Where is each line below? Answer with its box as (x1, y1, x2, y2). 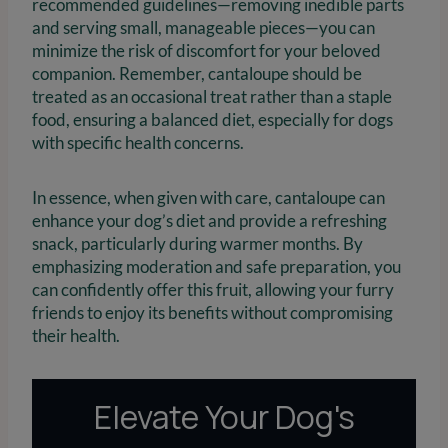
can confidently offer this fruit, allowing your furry (32, 278, 394, 300)
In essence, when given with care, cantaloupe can (32, 186, 385, 208)
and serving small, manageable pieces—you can (32, 16, 375, 38)
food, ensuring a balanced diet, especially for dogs (32, 108, 393, 130)
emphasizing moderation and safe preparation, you (32, 255, 401, 277)
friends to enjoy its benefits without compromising (32, 301, 393, 323)
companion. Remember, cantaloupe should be (32, 62, 362, 84)
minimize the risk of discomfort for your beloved (32, 39, 381, 61)
